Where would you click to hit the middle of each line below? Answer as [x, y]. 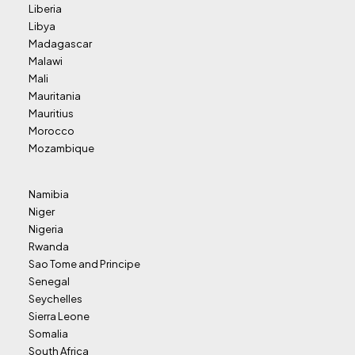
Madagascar [60, 44]
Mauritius [51, 113]
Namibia [49, 194]
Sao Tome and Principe [84, 264]
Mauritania [55, 96]
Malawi [46, 61]
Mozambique [61, 148]
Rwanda [49, 246]
